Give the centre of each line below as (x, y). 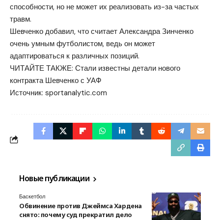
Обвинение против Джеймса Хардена (81, 206)
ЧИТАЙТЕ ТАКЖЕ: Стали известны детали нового (95, 69)
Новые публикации (55, 179)
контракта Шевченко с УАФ (55, 81)
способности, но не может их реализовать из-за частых (104, 7)
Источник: (27, 93)
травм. (21, 19)
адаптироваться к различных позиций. (75, 56)
